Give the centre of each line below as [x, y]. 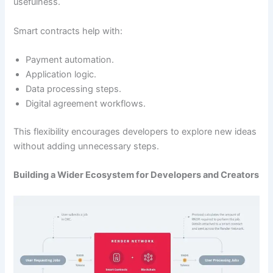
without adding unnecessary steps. [87, 146]
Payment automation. [70, 60]
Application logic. [61, 75]
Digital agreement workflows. [86, 104]
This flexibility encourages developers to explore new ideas [135, 132]
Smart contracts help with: [68, 31]
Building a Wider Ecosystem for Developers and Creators [136, 175]
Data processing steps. [74, 89]
